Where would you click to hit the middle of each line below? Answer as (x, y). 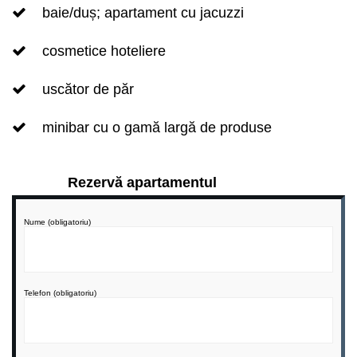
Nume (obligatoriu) (57, 222)
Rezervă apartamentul (142, 182)
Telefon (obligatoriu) (60, 293)
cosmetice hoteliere (104, 51)
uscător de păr (88, 89)
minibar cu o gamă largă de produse (157, 127)
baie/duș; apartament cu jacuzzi (143, 13)
